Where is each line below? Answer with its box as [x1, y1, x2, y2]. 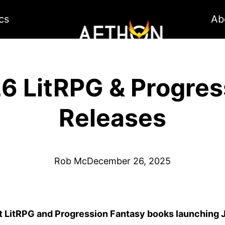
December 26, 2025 [87, 156, 171, 167]
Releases [59, 103, 166, 133]
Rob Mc [54, 156, 87, 167]
